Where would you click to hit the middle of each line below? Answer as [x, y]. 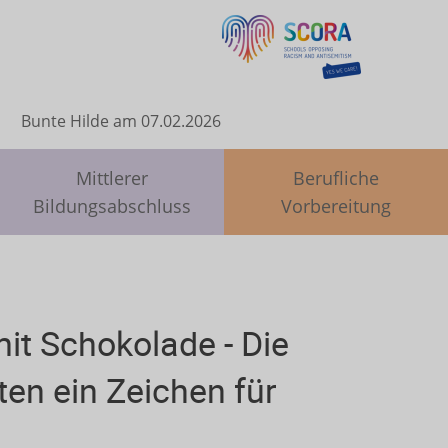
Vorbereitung [336, 206]
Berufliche [336, 178]
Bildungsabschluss [112, 206]
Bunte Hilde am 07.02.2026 [121, 121]
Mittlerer [112, 178]
